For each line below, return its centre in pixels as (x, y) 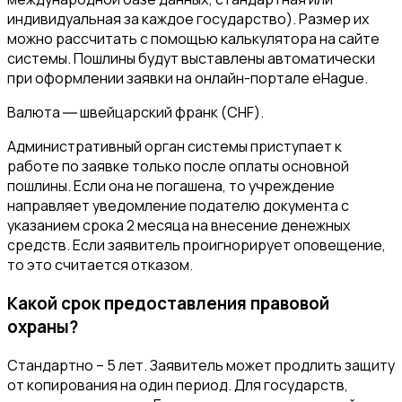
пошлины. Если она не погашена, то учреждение (171, 186)
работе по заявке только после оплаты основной (178, 166)
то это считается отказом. (100, 265)
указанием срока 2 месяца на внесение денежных (179, 226)
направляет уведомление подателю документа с (178, 206)
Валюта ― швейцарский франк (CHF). (135, 113)
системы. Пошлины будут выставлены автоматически (191, 59)
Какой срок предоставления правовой (168, 303)
